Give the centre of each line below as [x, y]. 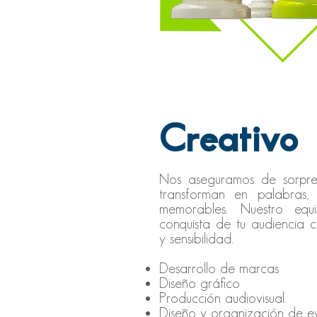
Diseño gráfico [200, 284]
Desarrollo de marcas [219, 269]
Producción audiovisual [222, 299]
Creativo [229, 140]
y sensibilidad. [197, 239]
